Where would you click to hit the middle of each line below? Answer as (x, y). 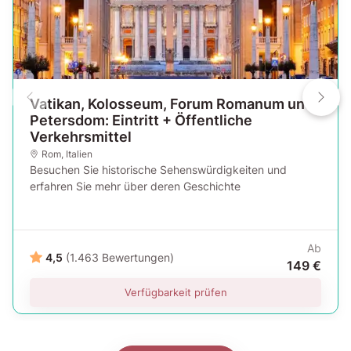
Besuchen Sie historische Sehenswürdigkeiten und (158, 169)
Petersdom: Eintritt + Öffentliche (141, 120)
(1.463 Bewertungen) (120, 258)
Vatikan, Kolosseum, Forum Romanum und (172, 103)
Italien (79, 154)
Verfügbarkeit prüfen (175, 292)
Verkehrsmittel (81, 136)
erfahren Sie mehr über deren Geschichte (135, 186)
